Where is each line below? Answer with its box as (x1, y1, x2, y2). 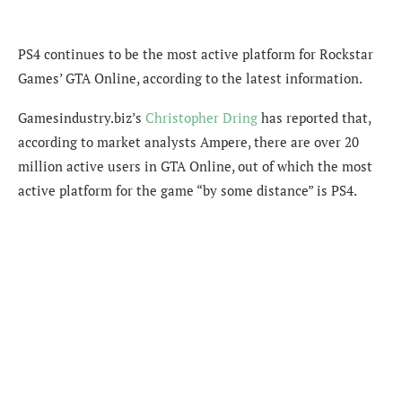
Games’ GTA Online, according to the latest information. (18, 68, 363, 87)
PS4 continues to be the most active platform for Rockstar (18, 44, 373, 63)
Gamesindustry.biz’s (18, 108, 145, 127)
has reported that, (258, 108, 371, 127)
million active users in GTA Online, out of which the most (18, 156, 372, 175)
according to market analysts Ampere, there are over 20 (18, 132, 359, 151)
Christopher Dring (145, 108, 258, 127)
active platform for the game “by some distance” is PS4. (18, 180, 357, 199)
